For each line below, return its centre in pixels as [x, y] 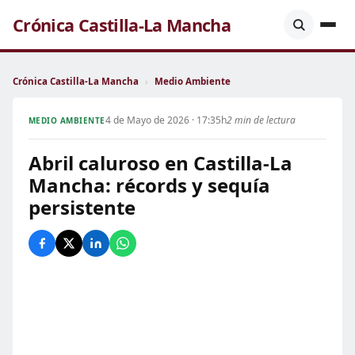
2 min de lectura [261, 120]
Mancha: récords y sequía [149, 185]
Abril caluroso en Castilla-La [160, 163]
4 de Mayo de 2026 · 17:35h [166, 120]
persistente [82, 207]
